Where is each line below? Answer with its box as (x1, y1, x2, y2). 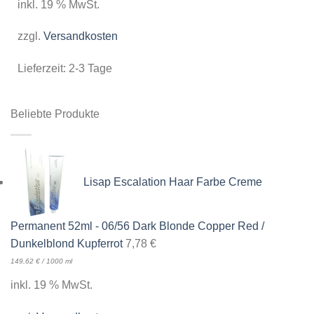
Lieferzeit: (17, 62, 69, 75)
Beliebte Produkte (11, 108, 100, 121)
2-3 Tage (68, 62, 112, 75)
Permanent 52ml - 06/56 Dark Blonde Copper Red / (11, 220, 264, 233)
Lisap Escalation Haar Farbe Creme (83, 175, 262, 188)
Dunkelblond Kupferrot (11, 238, 123, 250)
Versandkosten (43, 30, 118, 43)
